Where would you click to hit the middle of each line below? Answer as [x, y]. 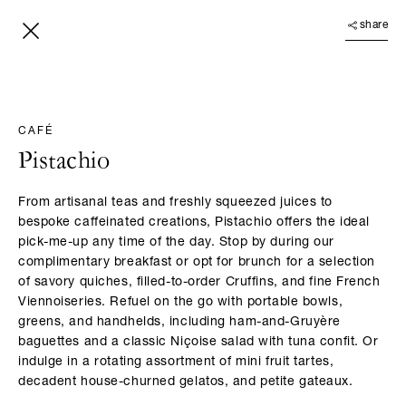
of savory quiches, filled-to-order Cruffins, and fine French [199, 283]
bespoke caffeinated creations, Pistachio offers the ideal [194, 223]
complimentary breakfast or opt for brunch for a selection [197, 263]
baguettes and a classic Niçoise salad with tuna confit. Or [198, 343]
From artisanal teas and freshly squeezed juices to [175, 203]
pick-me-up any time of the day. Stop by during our [176, 243]
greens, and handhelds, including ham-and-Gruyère [179, 323]
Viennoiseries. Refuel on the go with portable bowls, [181, 303]
